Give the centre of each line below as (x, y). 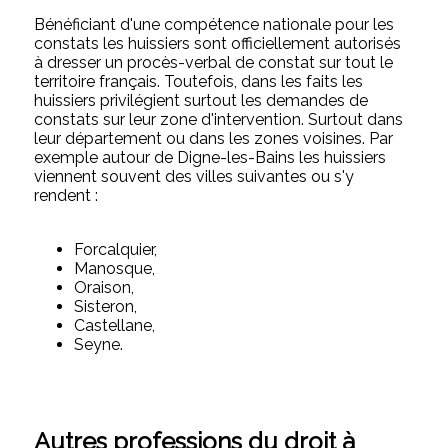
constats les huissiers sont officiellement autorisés (218, 43)
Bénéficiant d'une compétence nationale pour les (214, 24)
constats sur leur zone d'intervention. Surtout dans (219, 119)
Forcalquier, (116, 249)
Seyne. (99, 344)
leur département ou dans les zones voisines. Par (214, 138)
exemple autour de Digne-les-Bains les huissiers (210, 157)
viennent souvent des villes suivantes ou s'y (194, 176)
